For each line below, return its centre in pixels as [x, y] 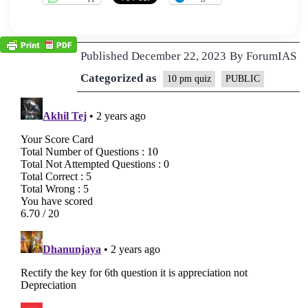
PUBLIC [243, 78]
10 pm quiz [189, 78]
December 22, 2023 [179, 56]
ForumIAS [271, 56]
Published [106, 56]
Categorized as [120, 78]
